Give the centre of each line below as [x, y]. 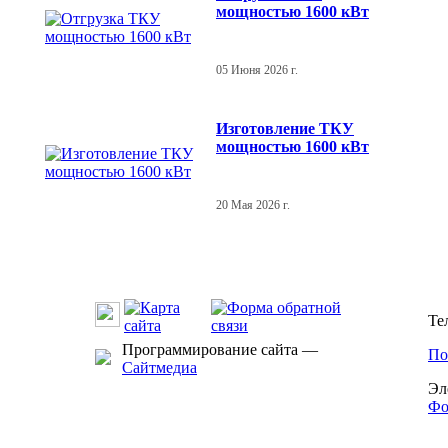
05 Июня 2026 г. [257, 69]
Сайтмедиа [159, 367]
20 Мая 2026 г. [253, 204]
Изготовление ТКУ [285, 128]
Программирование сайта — [220, 349]
